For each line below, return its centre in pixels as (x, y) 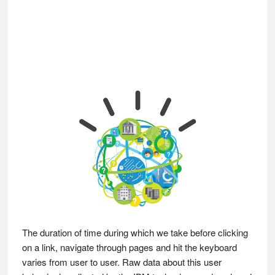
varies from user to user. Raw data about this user (122, 262)
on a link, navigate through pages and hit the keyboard (129, 247)
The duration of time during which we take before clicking (135, 232)
